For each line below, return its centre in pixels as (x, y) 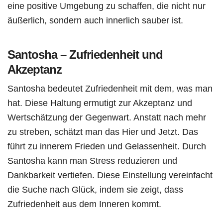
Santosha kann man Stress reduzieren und (92, 160)
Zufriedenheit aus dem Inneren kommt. (84, 204)
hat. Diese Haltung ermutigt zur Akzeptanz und (100, 103)
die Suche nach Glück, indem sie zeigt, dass (95, 189)
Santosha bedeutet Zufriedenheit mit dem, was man (110, 88)
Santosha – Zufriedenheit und (85, 54)
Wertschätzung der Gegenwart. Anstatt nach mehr (107, 117)
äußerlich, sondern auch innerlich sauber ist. (95, 20)
